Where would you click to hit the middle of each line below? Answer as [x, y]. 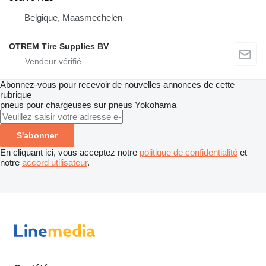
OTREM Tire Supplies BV [59, 46]
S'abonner [37, 135]
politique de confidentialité [189, 152]
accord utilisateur [55, 162]
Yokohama [156, 104]
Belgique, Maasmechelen [73, 17]
